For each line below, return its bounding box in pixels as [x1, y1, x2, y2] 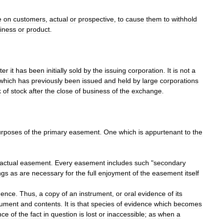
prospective [78, 15, 114, 23]
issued [82, 77, 102, 85]
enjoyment [98, 169, 131, 177]
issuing [105, 66, 126, 74]
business [83, 87, 110, 95]
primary [44, 128, 67, 136]
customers [13, 15, 45, 23]
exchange [131, 87, 162, 95]
